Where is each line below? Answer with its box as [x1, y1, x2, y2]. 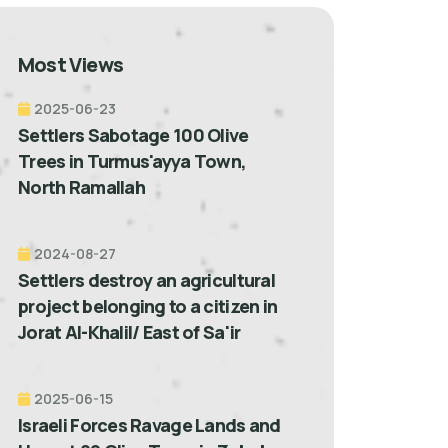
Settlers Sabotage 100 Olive [18, 122, 249, 147]
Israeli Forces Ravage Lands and [18, 412, 281, 437]
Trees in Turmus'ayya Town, [18, 148, 247, 173]
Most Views [18, 50, 123, 78]
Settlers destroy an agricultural [18, 267, 275, 292]
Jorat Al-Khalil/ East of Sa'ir [18, 319, 241, 344]
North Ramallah [18, 174, 145, 199]
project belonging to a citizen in [18, 293, 278, 318]
